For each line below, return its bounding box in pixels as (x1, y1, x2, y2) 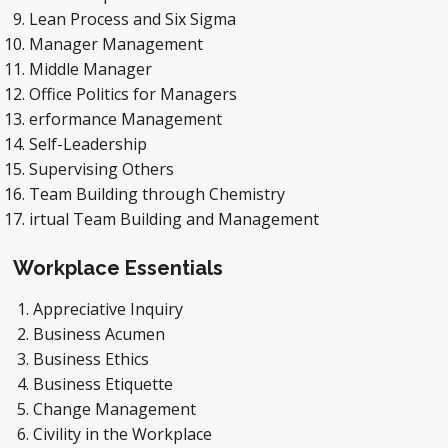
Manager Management (29, 33, 207, 55)
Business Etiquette (33, 373, 177, 395)
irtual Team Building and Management (29, 208, 319, 230)
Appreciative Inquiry (33, 298, 187, 320)
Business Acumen (33, 323, 169, 345)
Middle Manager (29, 58, 156, 80)
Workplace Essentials (13, 256, 223, 280)
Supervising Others (29, 158, 178, 180)
